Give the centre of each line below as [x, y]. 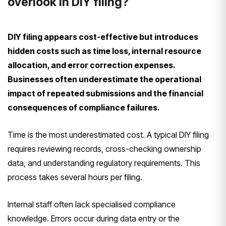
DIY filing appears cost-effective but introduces [103, 37]
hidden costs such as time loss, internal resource [104, 51]
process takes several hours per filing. [75, 177]
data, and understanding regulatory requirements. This [104, 163]
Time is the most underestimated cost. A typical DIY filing [108, 134]
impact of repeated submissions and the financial [105, 93]
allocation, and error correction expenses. [91, 65]
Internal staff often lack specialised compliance [92, 204]
